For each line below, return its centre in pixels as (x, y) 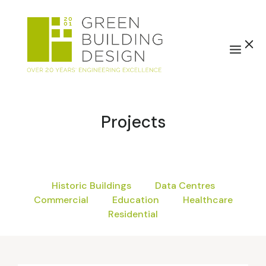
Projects (133, 122)
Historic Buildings (91, 186)
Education (135, 200)
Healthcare (208, 200)
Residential (133, 214)
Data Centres (185, 186)
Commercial (61, 200)
